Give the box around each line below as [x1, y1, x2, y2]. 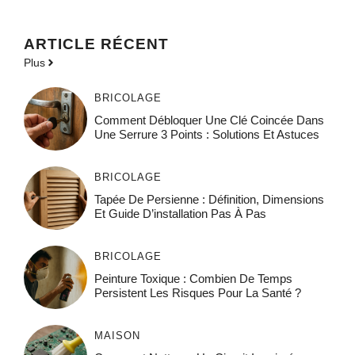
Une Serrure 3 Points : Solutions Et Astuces [94, 127, 319, 141]
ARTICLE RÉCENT [24, 35, 169, 52]
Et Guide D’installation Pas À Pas [94, 206, 266, 220]
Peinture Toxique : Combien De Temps [94, 271, 292, 285]
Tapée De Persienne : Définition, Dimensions [94, 192, 324, 206]
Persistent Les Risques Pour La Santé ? [94, 285, 301, 300]
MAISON [94, 329, 140, 342]
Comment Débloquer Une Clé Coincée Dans [94, 113, 324, 127]
